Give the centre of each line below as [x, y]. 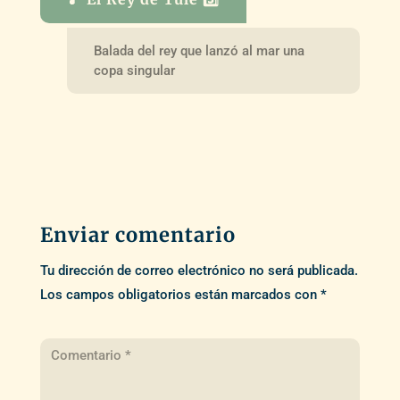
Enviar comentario [137, 235]
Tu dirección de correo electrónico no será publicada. [199, 271]
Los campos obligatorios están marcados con [180, 295]
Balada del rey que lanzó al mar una [199, 51]
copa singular [134, 71]
